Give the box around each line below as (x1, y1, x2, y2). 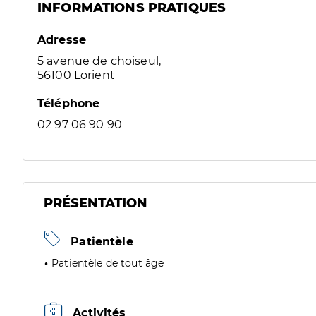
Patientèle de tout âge (51, 257, 164, 269)
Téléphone (37, 97, 100, 110)
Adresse (37, 33, 87, 47)
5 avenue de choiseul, (37, 54, 162, 68)
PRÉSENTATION (44, 195, 147, 211)
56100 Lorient (37, 68, 115, 82)
